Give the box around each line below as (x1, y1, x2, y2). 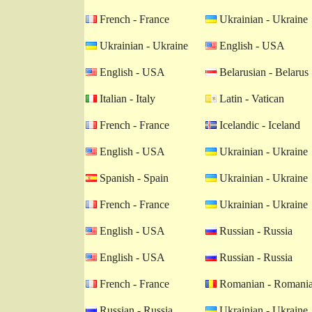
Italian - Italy (97, 93, 155, 104)
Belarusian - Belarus (217, 66, 309, 78)
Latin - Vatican (217, 93, 284, 104)
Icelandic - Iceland (217, 119, 300, 131)
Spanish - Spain (97, 172, 169, 184)
